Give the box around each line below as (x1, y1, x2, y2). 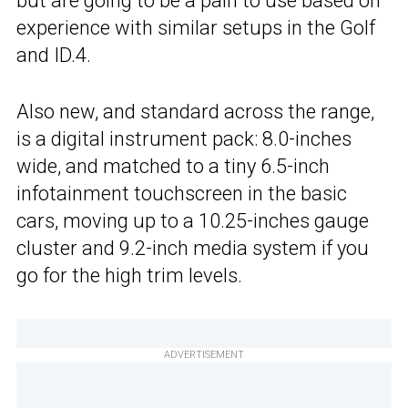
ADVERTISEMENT (164, 348, 244, 361)
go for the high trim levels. (16, 263, 242, 287)
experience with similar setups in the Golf (16, 15, 375, 39)
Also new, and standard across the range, (16, 99, 374, 123)
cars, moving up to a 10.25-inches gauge (16, 209, 369, 232)
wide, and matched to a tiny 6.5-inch (16, 154, 330, 178)
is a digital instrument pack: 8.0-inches (16, 127, 352, 150)
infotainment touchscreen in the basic (16, 181, 347, 205)
